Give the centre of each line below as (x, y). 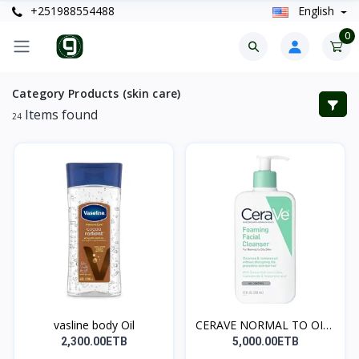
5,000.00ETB (265, 341)
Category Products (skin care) (97, 93)
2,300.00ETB (94, 341)
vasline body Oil (94, 325)
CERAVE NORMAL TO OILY (265, 325)
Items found (60, 114)
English (316, 11)
